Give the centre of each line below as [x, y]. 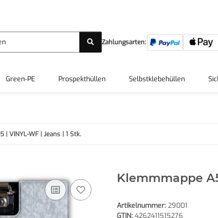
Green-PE [20, 79]
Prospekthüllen [82, 79]
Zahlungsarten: [124, 42]
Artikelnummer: [142, 206]
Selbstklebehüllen [157, 79]
